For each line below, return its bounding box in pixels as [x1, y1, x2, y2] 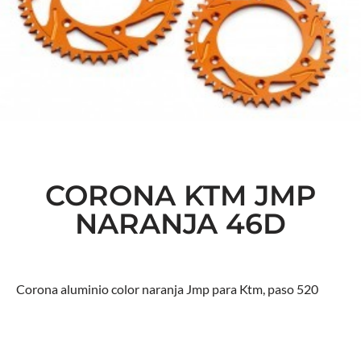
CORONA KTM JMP [45, 177, 316, 213]
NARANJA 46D [75, 205, 286, 241]
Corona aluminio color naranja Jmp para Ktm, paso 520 [16, 280, 318, 297]
